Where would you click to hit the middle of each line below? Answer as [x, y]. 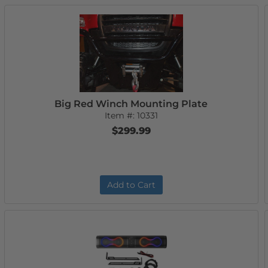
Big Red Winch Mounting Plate [131, 104]
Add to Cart [131, 185]
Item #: [121, 115]
